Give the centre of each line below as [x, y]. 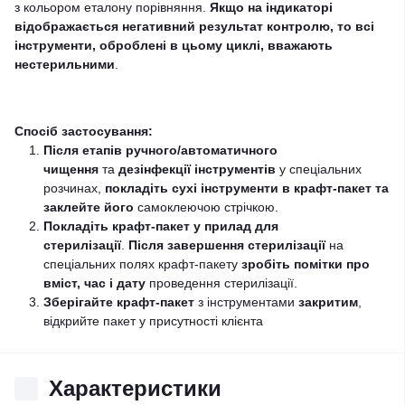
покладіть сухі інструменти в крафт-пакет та [247, 188]
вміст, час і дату [94, 283]
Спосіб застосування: [84, 131]
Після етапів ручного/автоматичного [160, 150]
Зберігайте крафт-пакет [119, 302]
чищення [71, 169]
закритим [328, 302]
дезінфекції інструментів [197, 169]
